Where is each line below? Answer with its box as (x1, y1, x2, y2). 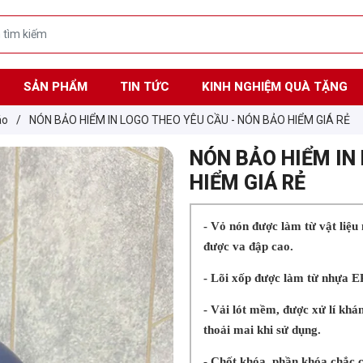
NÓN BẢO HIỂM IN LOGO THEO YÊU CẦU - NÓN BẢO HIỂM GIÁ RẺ (29, 113, 350, 126)
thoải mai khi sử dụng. (203, 323, 321, 337)
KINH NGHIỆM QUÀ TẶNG (201, 79, 348, 94)
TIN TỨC (119, 79, 169, 94)
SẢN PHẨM (23, 79, 88, 94)
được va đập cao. (203, 240, 293, 254)
